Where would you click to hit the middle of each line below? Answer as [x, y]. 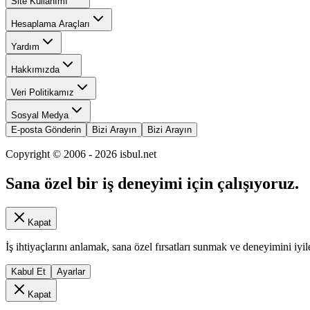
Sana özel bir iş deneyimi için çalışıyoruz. [152, 183]
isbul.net [137, 154]
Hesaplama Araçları [51, 24]
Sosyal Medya [40, 116]
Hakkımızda [35, 70]
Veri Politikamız [43, 93]
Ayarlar [71, 271]
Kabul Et [28, 271]
